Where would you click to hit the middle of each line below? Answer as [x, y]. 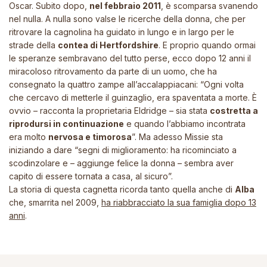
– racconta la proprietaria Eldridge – [103, 110]
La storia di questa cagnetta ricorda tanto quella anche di [122, 189]
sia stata [193, 110]
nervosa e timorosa [90, 136]
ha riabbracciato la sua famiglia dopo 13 [179, 202]
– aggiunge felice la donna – [127, 163]
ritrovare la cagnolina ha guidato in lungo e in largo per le [122, 32]
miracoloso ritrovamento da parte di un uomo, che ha [113, 71]
